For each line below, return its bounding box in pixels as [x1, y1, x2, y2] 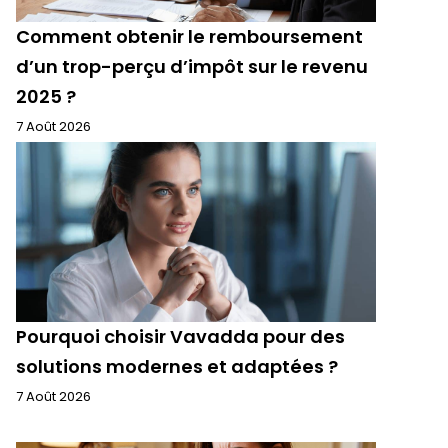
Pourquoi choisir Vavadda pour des [16, 324, 345, 349]
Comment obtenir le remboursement [16, 24, 363, 49]
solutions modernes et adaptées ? [16, 354, 338, 379]
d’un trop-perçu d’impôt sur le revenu [16, 54, 368, 79]
